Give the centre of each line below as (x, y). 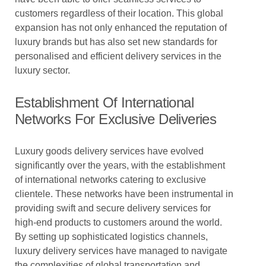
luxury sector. (42, 70)
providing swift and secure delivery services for (113, 208)
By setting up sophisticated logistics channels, (111, 237)
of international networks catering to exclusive (110, 180)
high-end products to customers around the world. (118, 222)
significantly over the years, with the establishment (120, 165)
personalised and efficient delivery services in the (118, 56)
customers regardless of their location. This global (119, 13)
